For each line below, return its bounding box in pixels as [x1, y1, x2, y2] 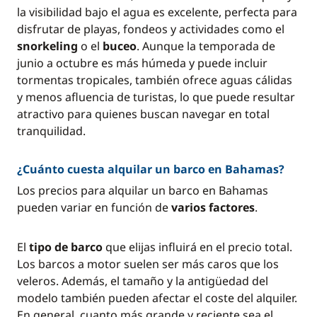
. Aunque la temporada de [137, 38, 275, 54]
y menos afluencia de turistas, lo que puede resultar [17, 89, 295, 105]
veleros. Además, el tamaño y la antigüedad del [17, 273, 268, 289]
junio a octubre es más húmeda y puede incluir [17, 55, 267, 71]
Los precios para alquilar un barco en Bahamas [17, 183, 268, 198]
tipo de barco [29, 239, 103, 255]
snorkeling [17, 38, 78, 54]
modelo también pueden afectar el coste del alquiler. [17, 290, 297, 306]
